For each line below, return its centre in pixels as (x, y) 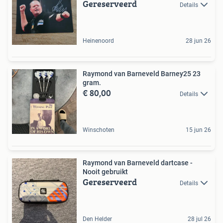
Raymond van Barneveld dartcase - (138, 163)
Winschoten (99, 130)
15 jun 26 (198, 130)
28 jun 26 (198, 41)
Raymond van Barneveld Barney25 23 (138, 73)
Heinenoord (98, 41)
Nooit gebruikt (105, 171)
